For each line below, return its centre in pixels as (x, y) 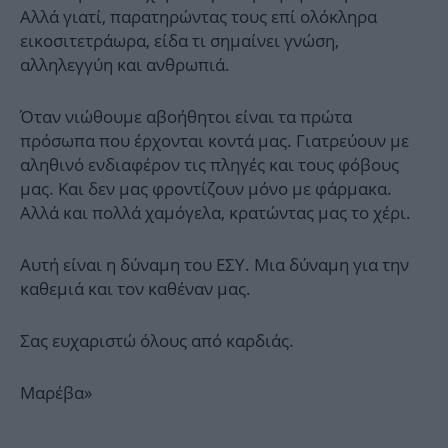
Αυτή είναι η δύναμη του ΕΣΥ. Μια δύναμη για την (214, 265)
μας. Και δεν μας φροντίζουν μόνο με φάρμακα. (206, 189)
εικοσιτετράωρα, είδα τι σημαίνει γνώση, (179, 41)
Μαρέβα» (56, 393)
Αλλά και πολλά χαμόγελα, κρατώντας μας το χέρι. (215, 213)
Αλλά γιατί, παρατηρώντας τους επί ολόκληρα (198, 17)
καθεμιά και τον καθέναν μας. (135, 289)
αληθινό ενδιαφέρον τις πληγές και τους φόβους (209, 165)
